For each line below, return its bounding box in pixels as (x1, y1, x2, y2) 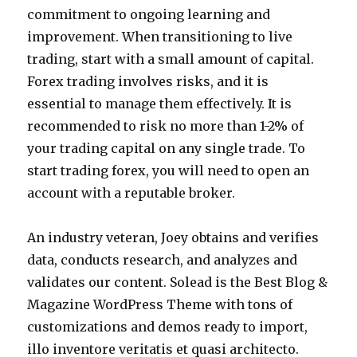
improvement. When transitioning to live (27, 29, 293, 45)
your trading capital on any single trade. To (27, 140, 306, 156)
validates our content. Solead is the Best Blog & (27, 274, 328, 290)
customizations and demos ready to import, (27, 319, 308, 335)
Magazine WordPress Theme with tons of (27, 296, 293, 312)
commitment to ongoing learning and (27, 6, 271, 22)
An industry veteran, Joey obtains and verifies (27, 229, 320, 245)
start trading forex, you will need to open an (27, 163, 310, 178)
